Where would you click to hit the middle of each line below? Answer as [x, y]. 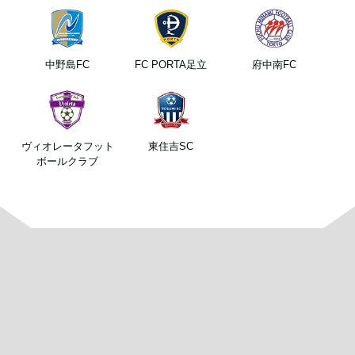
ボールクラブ [68, 162]
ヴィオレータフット [67, 147]
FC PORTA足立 [171, 65]
